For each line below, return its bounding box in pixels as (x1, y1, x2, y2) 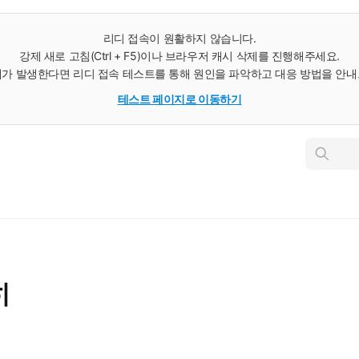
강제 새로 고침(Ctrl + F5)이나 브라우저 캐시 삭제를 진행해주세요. (19, 49, 340, 63)
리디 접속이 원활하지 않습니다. (103, 31, 256, 45)
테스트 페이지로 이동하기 (117, 92, 242, 106)
